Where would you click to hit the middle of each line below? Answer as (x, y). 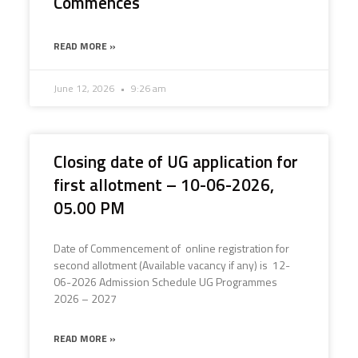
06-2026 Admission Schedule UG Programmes (165, 282)
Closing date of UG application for (175, 161)
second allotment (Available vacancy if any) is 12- (171, 265)
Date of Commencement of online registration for (171, 248)
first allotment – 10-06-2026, (163, 185)
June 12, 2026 (85, 88)
